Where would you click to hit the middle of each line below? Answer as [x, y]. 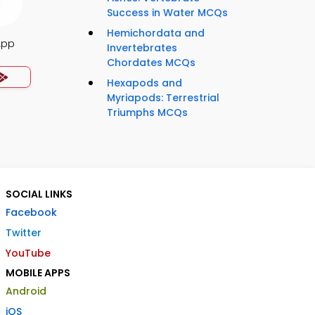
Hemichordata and [156, 33]
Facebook [31, 213]
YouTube [28, 253]
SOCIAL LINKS [39, 194]
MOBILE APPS [38, 273]
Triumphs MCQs [147, 113]
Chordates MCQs [151, 63]
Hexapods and [144, 83]
